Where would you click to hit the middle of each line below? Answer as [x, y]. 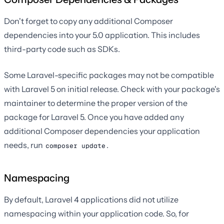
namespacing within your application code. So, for [96, 214]
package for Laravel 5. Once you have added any [94, 117]
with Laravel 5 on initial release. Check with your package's [112, 89]
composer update [75, 145]
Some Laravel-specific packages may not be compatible [109, 75]
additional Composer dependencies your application [102, 131]
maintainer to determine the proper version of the [96, 103]
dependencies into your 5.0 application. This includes [102, 35]
